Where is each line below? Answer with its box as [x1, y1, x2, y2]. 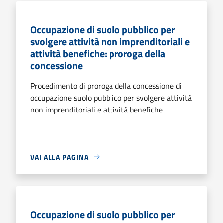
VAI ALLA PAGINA [30, 151, 89, 162]
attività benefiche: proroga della [30, 45, 165, 61]
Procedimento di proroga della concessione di [30, 79, 182, 92]
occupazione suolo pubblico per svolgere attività [30, 91, 192, 104]
